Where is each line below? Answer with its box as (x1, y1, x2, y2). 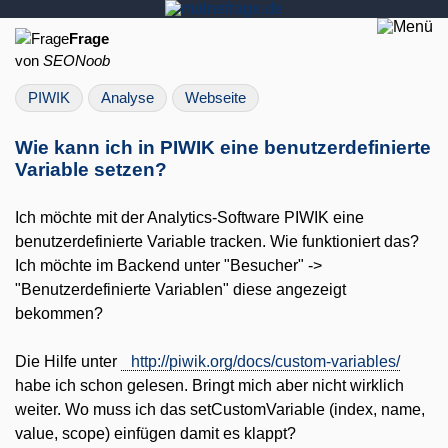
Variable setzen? (15, 159, 167, 180)
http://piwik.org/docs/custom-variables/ (131, 353, 400, 370)
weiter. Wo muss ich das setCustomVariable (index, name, (15, 401, 425, 418)
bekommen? (15, 305, 103, 322)
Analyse (101, 90, 154, 106)
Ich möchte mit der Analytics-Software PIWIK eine (15, 209, 364, 226)
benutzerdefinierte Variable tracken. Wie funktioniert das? (15, 233, 419, 250)
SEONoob (43, 53, 110, 69)
